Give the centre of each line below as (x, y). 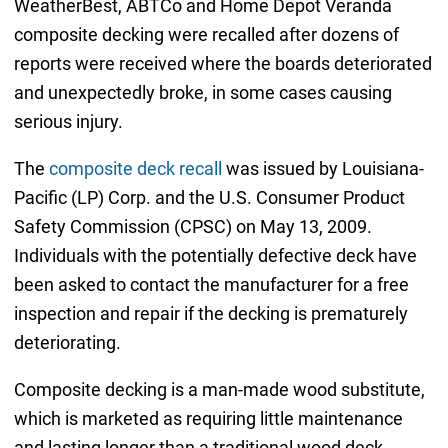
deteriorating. (67, 343)
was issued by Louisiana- (322, 169)
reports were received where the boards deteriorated (222, 64)
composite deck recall (135, 169)
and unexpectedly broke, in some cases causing (202, 93)
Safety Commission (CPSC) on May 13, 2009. (192, 227)
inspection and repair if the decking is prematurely (210, 314)
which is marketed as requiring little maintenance (208, 419)
